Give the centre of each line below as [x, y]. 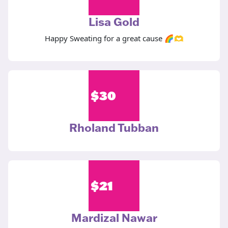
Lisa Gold [114, 22]
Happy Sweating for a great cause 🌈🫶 [114, 38]
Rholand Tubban [114, 128]
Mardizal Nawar [114, 218]
